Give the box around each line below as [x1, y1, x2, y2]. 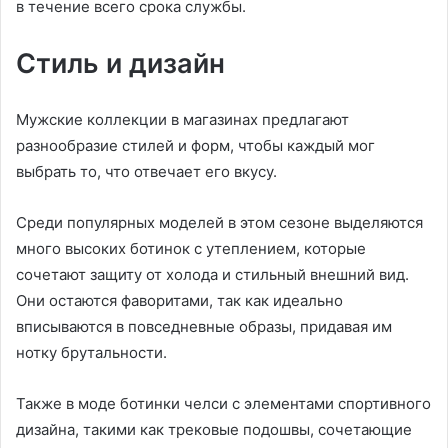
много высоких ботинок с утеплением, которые [16, 239, 366, 258]
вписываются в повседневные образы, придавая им [16, 317, 392, 336]
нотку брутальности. [16, 343, 167, 362]
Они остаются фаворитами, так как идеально [16, 291, 343, 310]
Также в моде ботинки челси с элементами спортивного [16, 394, 431, 413]
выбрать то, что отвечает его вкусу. [16, 162, 277, 181]
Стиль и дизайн [16, 47, 225, 80]
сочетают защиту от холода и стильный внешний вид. [16, 265, 409, 284]
